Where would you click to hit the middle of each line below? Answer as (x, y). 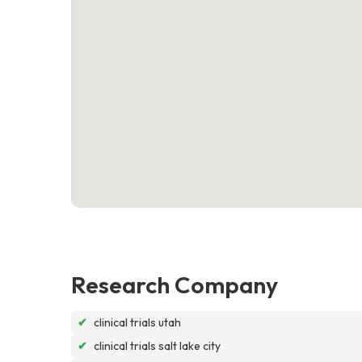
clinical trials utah (137, 322)
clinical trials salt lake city (157, 345)
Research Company (175, 284)
